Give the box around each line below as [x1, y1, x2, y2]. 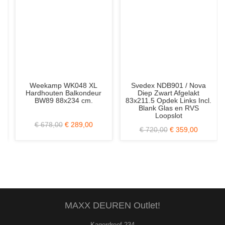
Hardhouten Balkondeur [22, 88, 98, 97]
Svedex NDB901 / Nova [128, 81, 202, 89]
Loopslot [151, 111, 179, 120]
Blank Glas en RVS [135, 103, 195, 112]
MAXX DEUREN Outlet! [65, 200, 160, 210]
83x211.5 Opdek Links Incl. [122, 96, 208, 104]
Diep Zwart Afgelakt [134, 88, 196, 97]
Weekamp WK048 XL [26, 81, 94, 89]
